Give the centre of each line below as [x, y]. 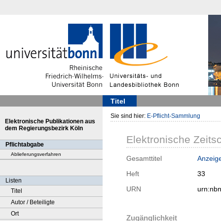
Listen [14, 181]
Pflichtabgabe [25, 145]
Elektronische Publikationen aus [50, 121]
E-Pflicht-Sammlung [174, 116]
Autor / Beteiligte [33, 202]
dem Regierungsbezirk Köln [44, 128]
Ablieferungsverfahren [36, 154]
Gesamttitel [144, 159]
